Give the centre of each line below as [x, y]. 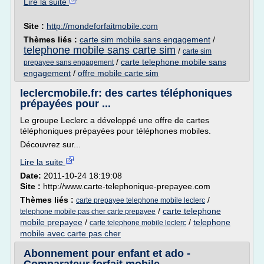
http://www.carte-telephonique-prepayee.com [127, 186]
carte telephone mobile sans [174, 62]
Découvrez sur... [50, 144]
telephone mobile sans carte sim [100, 50]
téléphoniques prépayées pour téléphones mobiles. [115, 131]
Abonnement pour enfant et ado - [107, 253]
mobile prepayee [51, 222]
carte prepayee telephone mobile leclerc [141, 200]
